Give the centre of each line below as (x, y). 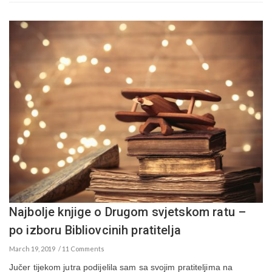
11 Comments (83, 249)
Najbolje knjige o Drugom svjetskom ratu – (128, 212)
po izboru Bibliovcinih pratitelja (95, 230)
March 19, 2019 (32, 249)
